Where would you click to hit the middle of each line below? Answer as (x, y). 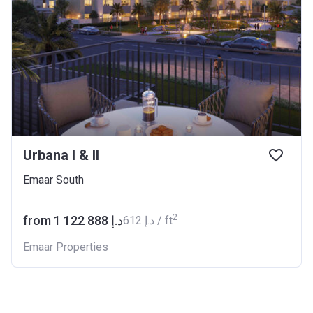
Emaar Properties (66, 247)
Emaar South (53, 180)
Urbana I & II (61, 155)
